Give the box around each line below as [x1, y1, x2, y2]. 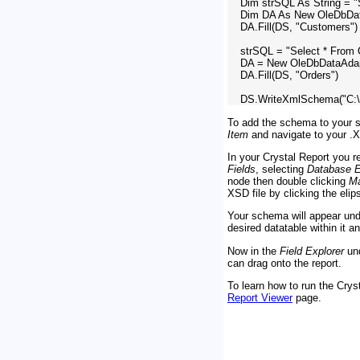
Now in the [227, 244, 280, 257]
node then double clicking [227, 174, 349, 187]
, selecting [256, 162, 307, 175]
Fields [227, 162, 256, 175]
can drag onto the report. [227, 256, 342, 269]
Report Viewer [227, 291, 292, 304]
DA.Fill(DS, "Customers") [227, 21, 358, 34]
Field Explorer [280, 244, 344, 257]
